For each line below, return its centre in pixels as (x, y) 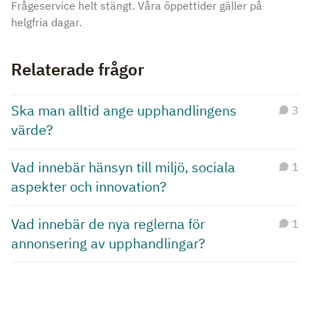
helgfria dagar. (46, 22)
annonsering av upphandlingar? (108, 243)
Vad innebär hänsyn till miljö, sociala (123, 167)
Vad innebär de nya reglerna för (108, 224)
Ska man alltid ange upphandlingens (124, 110)
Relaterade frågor (77, 69)
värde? (32, 130)
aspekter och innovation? (89, 186)
